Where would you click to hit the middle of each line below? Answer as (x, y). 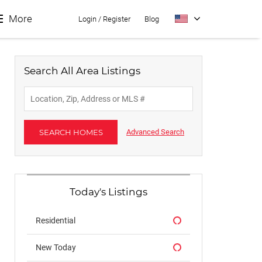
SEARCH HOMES (71, 132)
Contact (31, 125)
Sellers (27, 194)
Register (117, 19)
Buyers (27, 160)
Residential (56, 220)
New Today (56, 247)
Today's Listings (108, 192)
